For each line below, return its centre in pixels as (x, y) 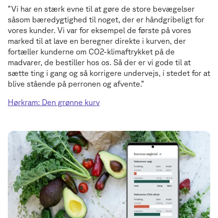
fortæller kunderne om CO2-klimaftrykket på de (91, 51)
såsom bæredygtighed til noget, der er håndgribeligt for (106, 19)
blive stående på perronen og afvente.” (77, 83)
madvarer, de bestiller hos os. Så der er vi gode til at (99, 62)
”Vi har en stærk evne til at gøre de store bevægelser (101, 9)
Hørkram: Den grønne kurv (54, 102)
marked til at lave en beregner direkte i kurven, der (97, 41)
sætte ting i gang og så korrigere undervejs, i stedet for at (109, 73)
